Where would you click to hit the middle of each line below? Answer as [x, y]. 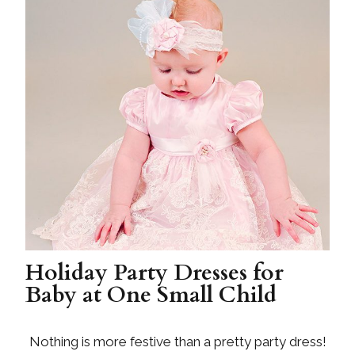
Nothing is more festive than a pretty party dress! [177, 341]
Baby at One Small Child [151, 294]
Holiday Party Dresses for [155, 272]
